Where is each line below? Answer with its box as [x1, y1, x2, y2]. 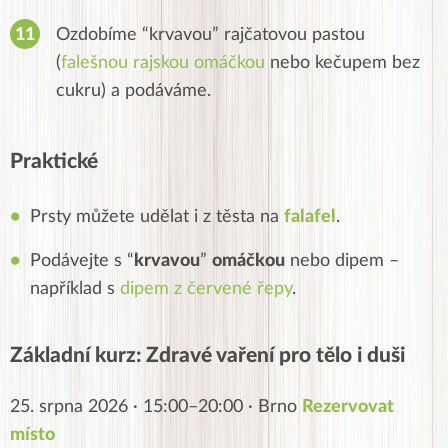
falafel [284, 208, 336, 227]
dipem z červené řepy [120, 280, 292, 299]
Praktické [10, 151, 98, 173]
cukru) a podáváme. [56, 82, 211, 101]
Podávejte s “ [30, 252, 134, 271]
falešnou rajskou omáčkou [61, 54, 265, 73]
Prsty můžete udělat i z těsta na [30, 208, 284, 227]
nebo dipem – [285, 252, 399, 271]
